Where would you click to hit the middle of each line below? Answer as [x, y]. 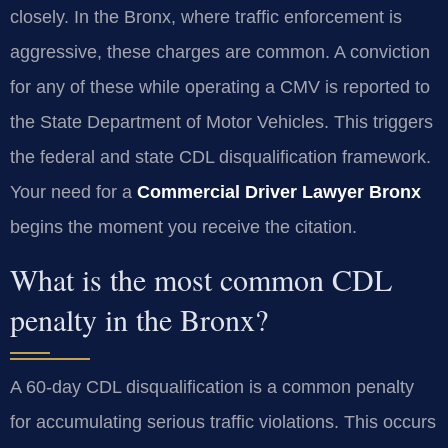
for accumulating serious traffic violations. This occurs [223, 422]
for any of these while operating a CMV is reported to [220, 86]
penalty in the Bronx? [139, 319]
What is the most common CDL [201, 279]
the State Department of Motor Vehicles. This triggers [221, 121]
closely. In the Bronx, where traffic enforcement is [206, 16]
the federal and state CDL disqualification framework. [220, 156]
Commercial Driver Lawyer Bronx [279, 191]
